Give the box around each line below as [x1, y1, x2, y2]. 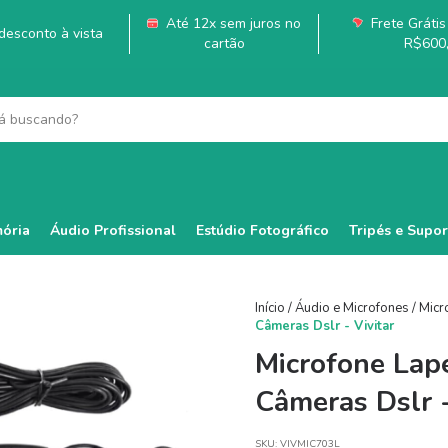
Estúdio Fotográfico [196, 220, 329, 240]
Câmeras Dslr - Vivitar [255, 317, 394, 335]
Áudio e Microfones [295, 299, 409, 317]
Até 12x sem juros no [162, 14, 301, 33]
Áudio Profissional [50, 220, 176, 240]
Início [255, 299, 285, 317]
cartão [203, 34, 245, 53]
